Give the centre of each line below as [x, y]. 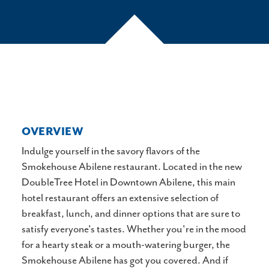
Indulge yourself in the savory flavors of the [111, 152]
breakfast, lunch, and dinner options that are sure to [131, 214]
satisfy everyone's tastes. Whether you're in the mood [134, 230]
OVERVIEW [53, 132]
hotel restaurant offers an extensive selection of [120, 198]
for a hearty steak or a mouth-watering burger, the [126, 245]
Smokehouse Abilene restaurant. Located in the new [132, 167]
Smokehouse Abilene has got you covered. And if [125, 261]
